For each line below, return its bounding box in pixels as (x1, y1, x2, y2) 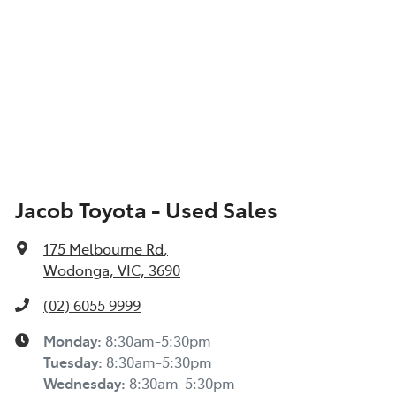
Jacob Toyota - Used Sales (15, 194, 278, 225)
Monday (43, 331, 97, 351)
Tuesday (43, 352, 98, 372)
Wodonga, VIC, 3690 (43, 260, 180, 280)
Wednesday (43, 373, 121, 393)
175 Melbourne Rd (43, 239, 164, 259)
